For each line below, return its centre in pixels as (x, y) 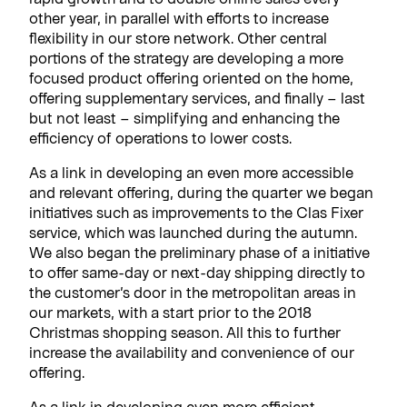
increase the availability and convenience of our (192, 352)
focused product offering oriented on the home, (191, 77)
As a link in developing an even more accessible (191, 172)
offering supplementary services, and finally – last (197, 97)
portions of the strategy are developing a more (186, 57)
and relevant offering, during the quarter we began (201, 192)
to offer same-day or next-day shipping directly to (197, 272)
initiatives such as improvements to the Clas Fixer (196, 212)
